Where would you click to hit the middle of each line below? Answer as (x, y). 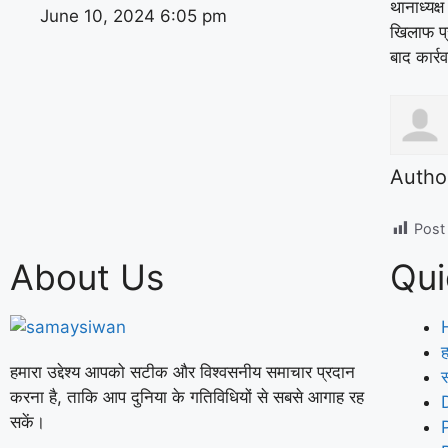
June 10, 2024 (100, 15)
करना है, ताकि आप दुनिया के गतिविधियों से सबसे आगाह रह (187, 396)
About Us (87, 276)
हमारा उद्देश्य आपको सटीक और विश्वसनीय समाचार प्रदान (182, 371)
